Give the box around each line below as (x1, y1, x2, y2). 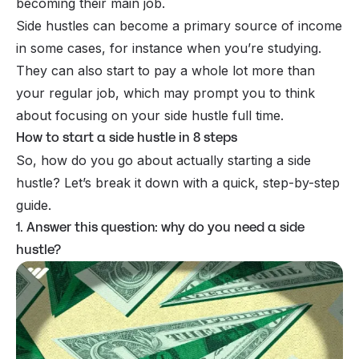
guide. (16, 196, 51, 213)
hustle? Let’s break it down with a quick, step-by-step (16, 174, 340, 191)
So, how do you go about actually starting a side (16, 151, 311, 168)
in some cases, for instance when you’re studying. (16, 39, 321, 56)
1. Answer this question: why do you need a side (16, 217, 305, 236)
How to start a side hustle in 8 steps (16, 127, 237, 147)
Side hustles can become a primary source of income (16, 17, 342, 34)
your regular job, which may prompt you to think (16, 84, 315, 101)
